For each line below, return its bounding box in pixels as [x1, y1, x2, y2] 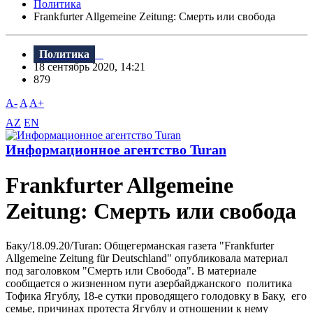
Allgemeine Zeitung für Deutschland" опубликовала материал [6, 252, 288, 264]
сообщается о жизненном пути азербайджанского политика [6, 277, 292, 289]
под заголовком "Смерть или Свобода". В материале [6, 264, 256, 277]
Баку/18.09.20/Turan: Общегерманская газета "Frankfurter [6, 239, 274, 252]
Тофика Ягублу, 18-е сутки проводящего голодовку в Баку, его [6, 289, 307, 302]
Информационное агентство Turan [6, 142, 226, 158]
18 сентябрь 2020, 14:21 [34, 61, 154, 73]
